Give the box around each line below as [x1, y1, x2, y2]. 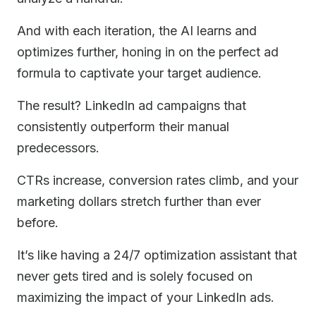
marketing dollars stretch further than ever [17, 194, 261, 209]
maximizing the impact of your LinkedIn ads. [17, 290, 274, 305]
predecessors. [17, 140, 99, 155]
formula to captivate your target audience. [17, 66, 262, 80]
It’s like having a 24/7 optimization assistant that [17, 248, 297, 262]
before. [17, 215, 59, 230]
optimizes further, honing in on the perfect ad [17, 44, 279, 59]
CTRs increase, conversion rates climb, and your [17, 173, 298, 188]
